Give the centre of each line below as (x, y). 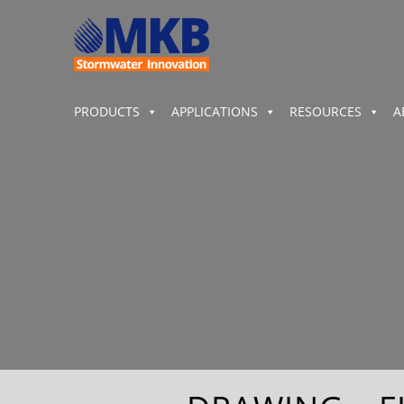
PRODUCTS (107, 111)
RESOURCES (326, 111)
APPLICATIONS (215, 111)
